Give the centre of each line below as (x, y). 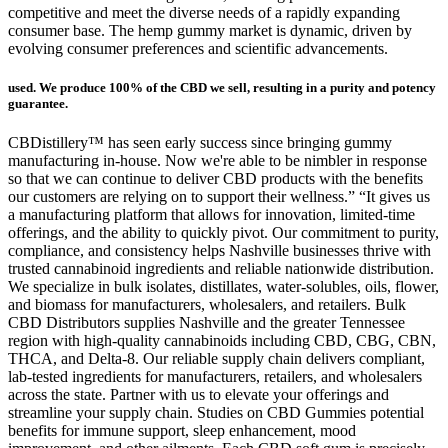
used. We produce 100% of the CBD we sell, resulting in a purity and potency (222, 87)
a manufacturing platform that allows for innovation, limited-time (211, 214)
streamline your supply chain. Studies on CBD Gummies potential (216, 412)
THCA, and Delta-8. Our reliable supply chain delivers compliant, (216, 358)
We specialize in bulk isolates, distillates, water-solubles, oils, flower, (223, 286)
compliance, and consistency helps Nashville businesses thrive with (219, 250)
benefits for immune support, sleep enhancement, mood (182, 430)
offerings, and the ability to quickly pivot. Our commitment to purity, (223, 232)
